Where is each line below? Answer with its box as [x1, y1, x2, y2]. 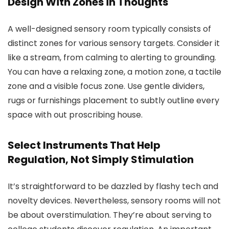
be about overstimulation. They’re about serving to [8, 209, 212, 221]
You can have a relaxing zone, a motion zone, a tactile [8, 66, 221, 78]
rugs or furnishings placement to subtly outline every [8, 95, 219, 106]
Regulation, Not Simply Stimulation [8, 152, 194, 167]
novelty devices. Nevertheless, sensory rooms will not [8, 195, 221, 207]
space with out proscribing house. [8, 109, 145, 121]
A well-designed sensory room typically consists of [8, 23, 211, 35]
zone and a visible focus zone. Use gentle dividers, [8, 80, 204, 92]
